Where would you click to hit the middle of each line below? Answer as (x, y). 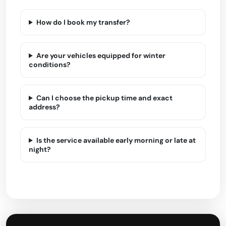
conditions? (50, 65)
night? (40, 149)
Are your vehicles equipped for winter (101, 55)
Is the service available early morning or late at (116, 140)
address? (44, 107)
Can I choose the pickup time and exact (104, 98)
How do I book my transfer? (83, 22)
